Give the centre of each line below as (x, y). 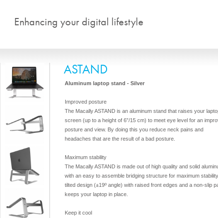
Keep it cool (78, 213)
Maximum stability (86, 157)
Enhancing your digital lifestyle (79, 22)
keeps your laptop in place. (96, 194)
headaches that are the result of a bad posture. (120, 139)
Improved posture (86, 102)
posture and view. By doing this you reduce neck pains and (134, 129)
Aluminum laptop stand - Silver (105, 83)
